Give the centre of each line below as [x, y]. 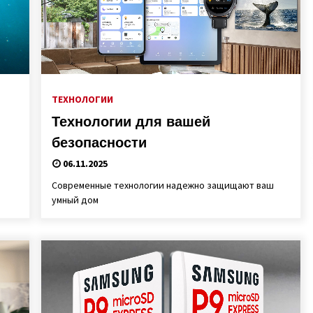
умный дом [75, 200]
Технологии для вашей [131, 122]
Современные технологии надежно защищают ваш [162, 185]
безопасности [99, 143]
